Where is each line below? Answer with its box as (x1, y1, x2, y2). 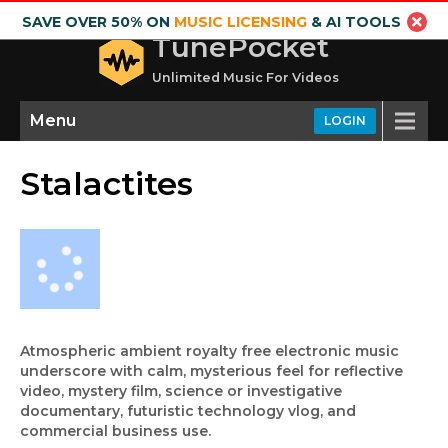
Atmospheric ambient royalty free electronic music (20, 342, 399, 360)
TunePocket (152, 30, 329, 64)
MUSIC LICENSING (173, 13, 307, 31)
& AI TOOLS (306, 13, 401, 31)
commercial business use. (20, 422, 211, 440)
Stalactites (20, 164, 193, 203)
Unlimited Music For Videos (152, 70, 339, 85)
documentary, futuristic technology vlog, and (20, 402, 356, 420)
